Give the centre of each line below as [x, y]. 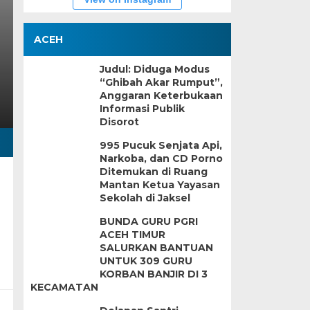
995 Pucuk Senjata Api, [161, 145]
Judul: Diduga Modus [154, 69]
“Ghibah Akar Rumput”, [161, 82]
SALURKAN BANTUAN [156, 248]
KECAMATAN [64, 287]
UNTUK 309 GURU [146, 261]
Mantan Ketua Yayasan [159, 185]
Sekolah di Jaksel [145, 198]
